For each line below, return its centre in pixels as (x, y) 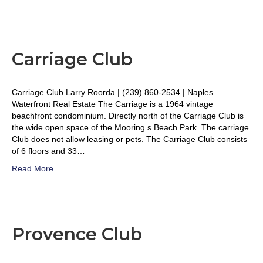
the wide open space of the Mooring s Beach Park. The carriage (130, 127)
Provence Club (77, 234)
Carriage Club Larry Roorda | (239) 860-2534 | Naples (112, 92)
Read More (33, 168)
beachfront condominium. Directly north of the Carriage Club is (128, 116)
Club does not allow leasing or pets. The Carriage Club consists (129, 139)
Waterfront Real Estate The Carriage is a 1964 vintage (112, 104)
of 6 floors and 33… (48, 151)
